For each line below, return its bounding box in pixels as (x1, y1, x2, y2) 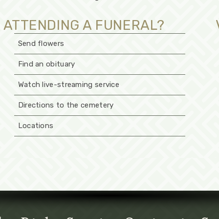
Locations (18, 121, 54, 130)
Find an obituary (18, 59, 75, 68)
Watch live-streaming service (18, 80, 120, 89)
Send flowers (18, 39, 65, 48)
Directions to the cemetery (18, 100, 114, 109)
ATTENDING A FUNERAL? (3, 17, 165, 33)
